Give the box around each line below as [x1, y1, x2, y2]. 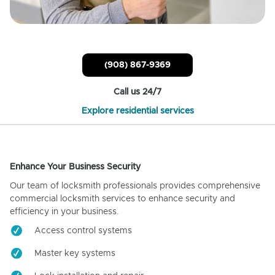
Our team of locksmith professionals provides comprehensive [10, 181, 260, 190]
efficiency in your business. [10, 207, 119, 216]
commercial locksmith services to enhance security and [10, 194, 235, 203]
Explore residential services [81, 106, 194, 115]
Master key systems [34, 249, 115, 258]
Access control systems [34, 226, 132, 235]
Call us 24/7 [114, 87, 161, 96]
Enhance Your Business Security [10, 162, 141, 171]
